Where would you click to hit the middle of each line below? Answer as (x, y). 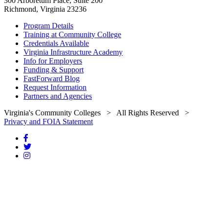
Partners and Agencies (58, 96)
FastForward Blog (52, 78)
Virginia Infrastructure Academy (73, 52)
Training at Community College (72, 34)
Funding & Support (54, 69)
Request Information (55, 87)
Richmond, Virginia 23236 (45, 9)
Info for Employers (53, 61)
